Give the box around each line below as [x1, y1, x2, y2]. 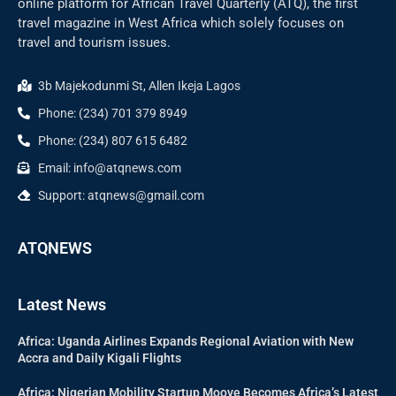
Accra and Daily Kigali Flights [18, 350, 181, 365]
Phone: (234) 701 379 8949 [37, 105, 187, 120]
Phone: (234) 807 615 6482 [37, 133, 187, 148]
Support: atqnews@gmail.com [37, 187, 204, 202]
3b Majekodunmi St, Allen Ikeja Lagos [37, 78, 240, 93]
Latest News [18, 294, 106, 314]
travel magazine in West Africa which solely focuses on [18, 14, 344, 31]
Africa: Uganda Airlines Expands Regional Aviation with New [18, 333, 354, 348]
